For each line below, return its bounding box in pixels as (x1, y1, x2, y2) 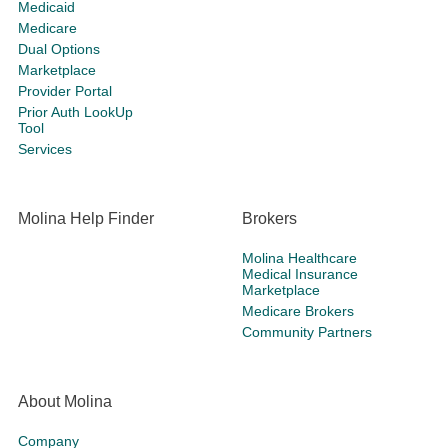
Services (18, 141, 72, 158)
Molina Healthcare (242, 250, 357, 267)
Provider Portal (18, 83, 112, 100)
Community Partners (242, 324, 372, 341)
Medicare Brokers (242, 303, 354, 320)
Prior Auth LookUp (18, 104, 133, 121)
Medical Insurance (242, 266, 358, 283)
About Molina (18, 393, 112, 411)
